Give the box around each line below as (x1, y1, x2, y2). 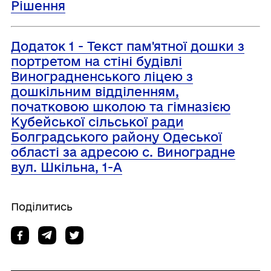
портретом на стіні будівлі (10, 54, 182, 68)
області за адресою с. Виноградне (10, 145, 235, 159)
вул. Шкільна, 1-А (10, 160, 122, 174)
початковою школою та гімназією (10, 100, 230, 114)
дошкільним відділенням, (10, 85, 179, 99)
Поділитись (10, 201, 73, 212)
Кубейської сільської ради (10, 115, 184, 129)
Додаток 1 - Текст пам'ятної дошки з (10, 39, 244, 53)
